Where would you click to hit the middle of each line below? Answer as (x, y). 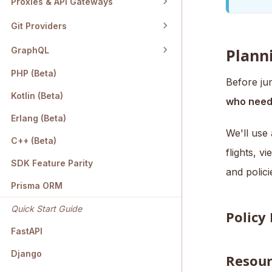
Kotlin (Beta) (37, 96)
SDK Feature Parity (52, 163)
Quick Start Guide (46, 209)
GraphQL (30, 50)
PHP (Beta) (34, 73)
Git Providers (39, 25)
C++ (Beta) (34, 141)
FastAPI (27, 231)
